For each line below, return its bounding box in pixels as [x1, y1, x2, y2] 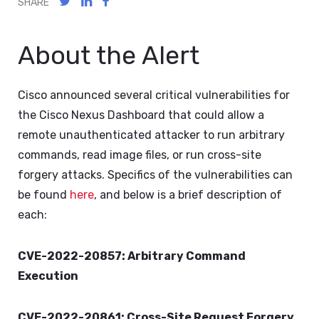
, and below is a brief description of [94, 188, 282, 202]
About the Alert [18, 40, 199, 70]
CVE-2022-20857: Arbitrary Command [18, 249, 246, 263]
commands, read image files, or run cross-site [18, 148, 261, 162]
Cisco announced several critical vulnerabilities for [18, 88, 290, 102]
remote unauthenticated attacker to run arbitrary [18, 128, 285, 142]
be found [18, 188, 70, 202]
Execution [18, 269, 78, 283]
